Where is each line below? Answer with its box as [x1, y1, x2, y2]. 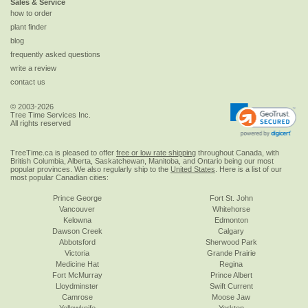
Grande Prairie [206, 248, 256, 257]
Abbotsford [58, 237, 96, 246]
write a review [10, 64, 56, 73]
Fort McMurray [52, 270, 102, 279]
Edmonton [214, 215, 248, 224]
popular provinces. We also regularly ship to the [10, 164, 170, 173]
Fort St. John [209, 193, 253, 202]
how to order [10, 9, 52, 18]
